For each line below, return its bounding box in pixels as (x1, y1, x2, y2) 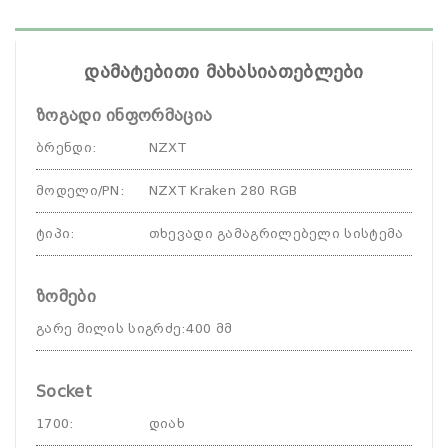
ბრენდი (36, 140, 92, 155)
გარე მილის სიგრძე (36, 321, 182, 336)
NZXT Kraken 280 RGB (148, 183, 298, 198)
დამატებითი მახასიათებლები (84, 61, 364, 82)
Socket (36, 382, 92, 401)
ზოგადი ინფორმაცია (36, 106, 213, 125)
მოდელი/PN (36, 183, 120, 198)
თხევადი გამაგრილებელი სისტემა (148, 226, 404, 241)
